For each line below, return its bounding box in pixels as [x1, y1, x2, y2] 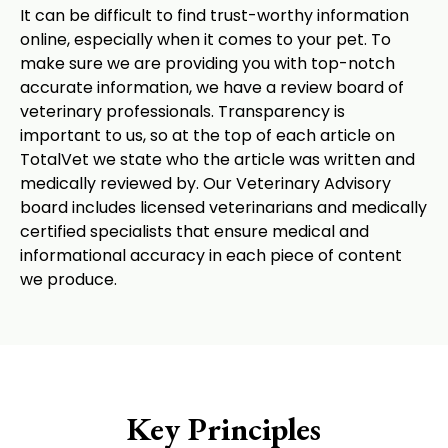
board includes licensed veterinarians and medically [20, 196, 427, 219]
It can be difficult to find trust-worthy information [20, 4, 409, 27]
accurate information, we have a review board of [20, 76, 404, 99]
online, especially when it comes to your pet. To [20, 28, 391, 51]
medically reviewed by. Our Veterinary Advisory [20, 172, 391, 195]
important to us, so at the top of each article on [20, 124, 395, 147]
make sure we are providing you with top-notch [20, 52, 395, 75]
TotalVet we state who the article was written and [20, 148, 415, 171]
